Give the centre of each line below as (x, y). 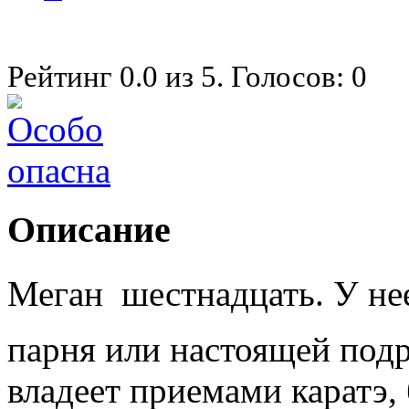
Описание (89, 229)
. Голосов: (284, 76)
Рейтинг (63, 76)
